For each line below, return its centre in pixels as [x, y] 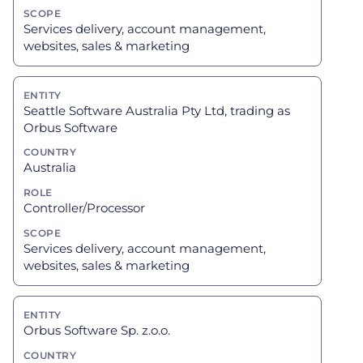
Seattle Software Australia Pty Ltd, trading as [157, 110]
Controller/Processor [84, 208]
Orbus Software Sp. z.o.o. [97, 330]
